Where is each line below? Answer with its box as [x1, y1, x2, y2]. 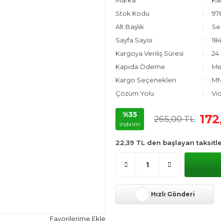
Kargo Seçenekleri [115, 76, 176, 84]
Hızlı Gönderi [151, 190, 195, 198]
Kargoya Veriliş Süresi [115, 49, 184, 57]
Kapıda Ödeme [115, 63, 165, 71]
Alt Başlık [115, 23, 144, 31]
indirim [119, 120, 140, 128]
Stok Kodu [115, 9, 149, 17]
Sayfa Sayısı [115, 36, 152, 44]
